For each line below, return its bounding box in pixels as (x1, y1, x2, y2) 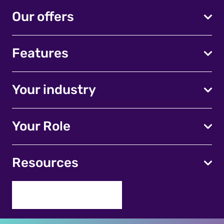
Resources (12, 155, 78, 171)
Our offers (12, 9, 74, 25)
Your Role (12, 118, 70, 134)
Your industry (12, 82, 96, 98)
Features (12, 45, 68, 61)
